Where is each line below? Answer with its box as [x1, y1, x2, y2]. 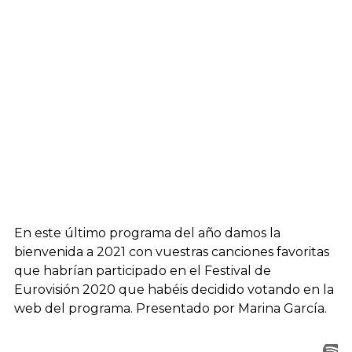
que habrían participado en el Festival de [14, 263, 271, 278]
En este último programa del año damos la [14, 225, 280, 240]
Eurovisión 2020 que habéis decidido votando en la [14, 282, 334, 297]
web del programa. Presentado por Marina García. [14, 301, 327, 316]
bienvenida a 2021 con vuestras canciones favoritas [14, 244, 329, 259]
